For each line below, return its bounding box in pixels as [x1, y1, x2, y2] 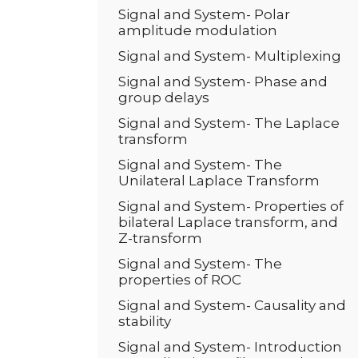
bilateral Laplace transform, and [118, 214, 338, 230]
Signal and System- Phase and [118, 74, 328, 89]
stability [118, 313, 171, 329]
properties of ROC [118, 272, 241, 288]
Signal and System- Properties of [118, 198, 344, 214]
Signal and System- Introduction [118, 339, 342, 355]
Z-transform [118, 230, 202, 246]
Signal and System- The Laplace [118, 115, 340, 131]
